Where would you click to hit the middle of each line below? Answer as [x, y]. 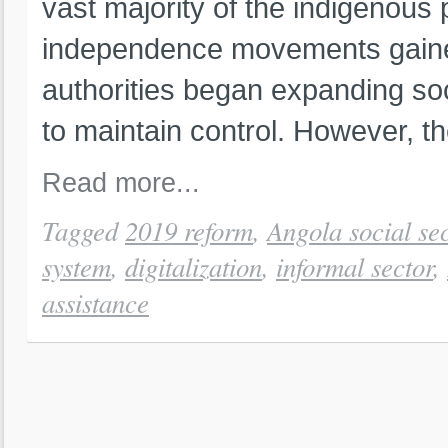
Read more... [121, 183]
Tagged [80, 230]
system [76, 266]
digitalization [193, 266]
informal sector [354, 266]
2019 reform [189, 230]
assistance [95, 302]
